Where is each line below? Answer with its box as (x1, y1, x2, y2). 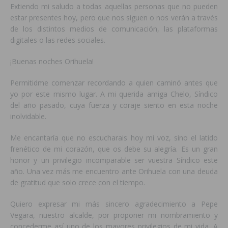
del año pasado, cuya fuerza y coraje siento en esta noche (10, 100, 218, 110)
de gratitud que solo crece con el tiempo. (10, 178, 145, 188)
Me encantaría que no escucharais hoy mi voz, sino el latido (10, 133, 218, 143)
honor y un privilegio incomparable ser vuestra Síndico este (10, 155, 218, 165)
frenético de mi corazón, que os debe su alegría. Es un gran (10, 144, 218, 154)
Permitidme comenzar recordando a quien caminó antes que (10, 78, 218, 88)
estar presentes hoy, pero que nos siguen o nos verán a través (10, 13, 218, 23)
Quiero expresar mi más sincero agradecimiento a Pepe (10, 199, 218, 209)
